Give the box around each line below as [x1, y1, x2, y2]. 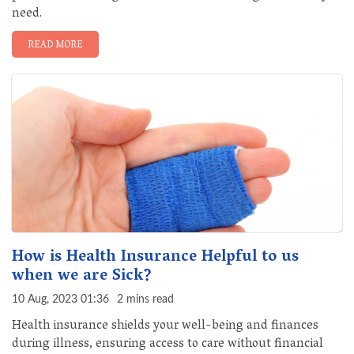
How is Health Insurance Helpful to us [12, 243, 299, 273]
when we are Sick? [12, 262, 152, 292]
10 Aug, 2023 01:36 [12, 294, 109, 305]
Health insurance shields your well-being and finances [12, 314, 318, 338]
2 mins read [117, 294, 174, 305]
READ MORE [28, 36, 83, 55]
